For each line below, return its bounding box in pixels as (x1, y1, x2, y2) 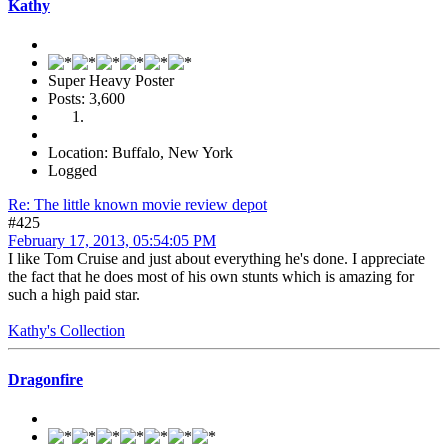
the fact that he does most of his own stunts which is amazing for (8, 267, 414, 285)
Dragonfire (8, 371, 83, 389)
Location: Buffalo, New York (48, 143, 233, 161)
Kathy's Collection (8, 321, 125, 339)
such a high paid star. (8, 285, 140, 303)
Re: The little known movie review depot (8, 195, 267, 213)
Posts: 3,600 (48, 89, 125, 107)
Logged (48, 161, 97, 179)
